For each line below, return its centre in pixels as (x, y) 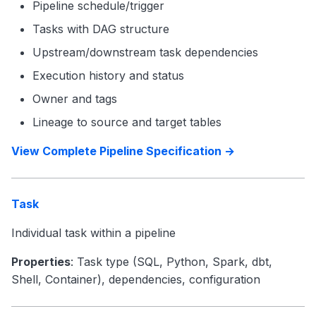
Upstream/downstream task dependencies (145, 52)
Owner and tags (75, 99)
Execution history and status (108, 75)
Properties (41, 262)
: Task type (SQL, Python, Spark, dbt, (171, 262)
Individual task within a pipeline (93, 233)
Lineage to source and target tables (127, 122)
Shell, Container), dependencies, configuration (136, 279)
